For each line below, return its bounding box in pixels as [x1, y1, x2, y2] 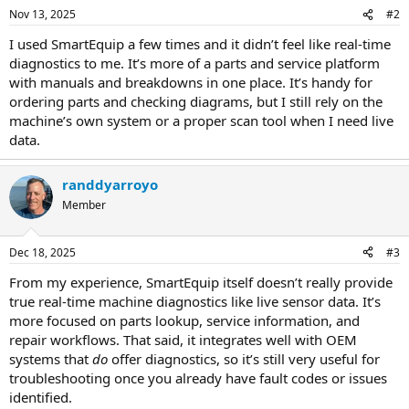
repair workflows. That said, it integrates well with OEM [9, 330, 357, 349]
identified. [9, 387, 72, 406]
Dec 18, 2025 [9, 244, 76, 260]
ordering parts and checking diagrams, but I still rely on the [9, 92, 383, 110]
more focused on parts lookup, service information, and [9, 310, 360, 330]
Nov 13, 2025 [9, 6, 76, 22]
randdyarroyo [62, 175, 158, 194]
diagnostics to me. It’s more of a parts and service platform [9, 54, 380, 72]
